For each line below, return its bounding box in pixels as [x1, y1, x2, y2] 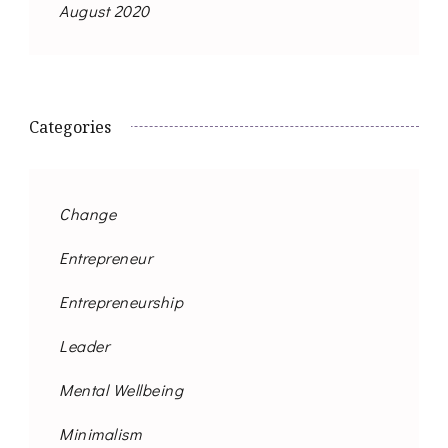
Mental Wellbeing [59, 379, 183, 400]
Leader [59, 335, 109, 356]
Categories [29, 116, 111, 138]
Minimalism [59, 423, 141, 444]
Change [59, 203, 116, 224]
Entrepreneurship [59, 291, 183, 312]
